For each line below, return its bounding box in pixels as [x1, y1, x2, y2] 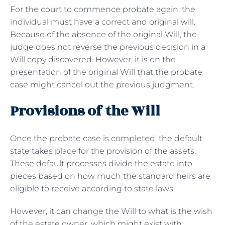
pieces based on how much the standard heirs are [10, 171, 210, 181]
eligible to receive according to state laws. [10, 184, 177, 194]
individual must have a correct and [10, 17, 149, 27]
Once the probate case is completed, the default [10, 134, 202, 144]
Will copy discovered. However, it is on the [10, 55, 176, 65]
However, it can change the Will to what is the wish [10, 206, 212, 216]
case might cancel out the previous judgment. [10, 80, 196, 90]
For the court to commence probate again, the [10, 5, 195, 15]
